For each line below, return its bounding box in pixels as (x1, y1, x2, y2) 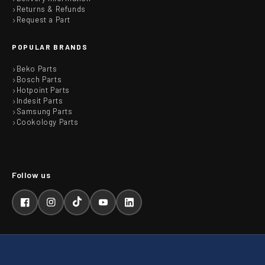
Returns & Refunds (16, 4, 86, 14)
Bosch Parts (16, 75, 62, 85)
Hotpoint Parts (16, 85, 70, 95)
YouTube (102, 203, 135, 214)
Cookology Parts (16, 117, 79, 127)
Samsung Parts (16, 106, 73, 117)
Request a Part (16, 15, 71, 25)
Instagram (50, 203, 89, 214)
